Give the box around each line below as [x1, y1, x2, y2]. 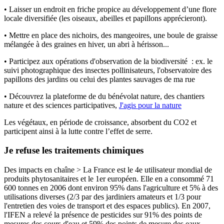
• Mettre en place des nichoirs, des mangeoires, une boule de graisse [4, 30, 217, 39]
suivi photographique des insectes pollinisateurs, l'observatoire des [4, 65, 211, 74]
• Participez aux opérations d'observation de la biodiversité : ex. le [4, 56, 212, 65]
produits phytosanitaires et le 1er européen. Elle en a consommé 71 [4, 174, 214, 183]
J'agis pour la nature [119, 100, 181, 109]
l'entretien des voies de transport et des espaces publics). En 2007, [4, 201, 210, 210]
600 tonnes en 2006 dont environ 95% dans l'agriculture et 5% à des [4, 183, 218, 192]
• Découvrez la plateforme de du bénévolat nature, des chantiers [4, 91, 204, 100]
